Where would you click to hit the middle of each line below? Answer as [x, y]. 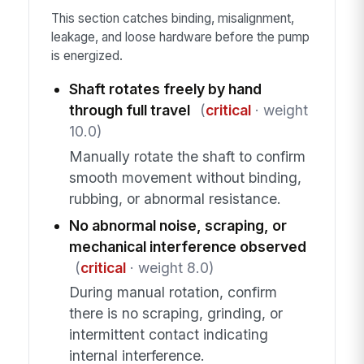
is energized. [87, 55]
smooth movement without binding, [185, 177]
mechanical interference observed [187, 246]
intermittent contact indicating [168, 334]
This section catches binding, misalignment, [172, 18]
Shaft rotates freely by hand [165, 89]
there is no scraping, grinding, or [175, 313]
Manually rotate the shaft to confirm [187, 156]
